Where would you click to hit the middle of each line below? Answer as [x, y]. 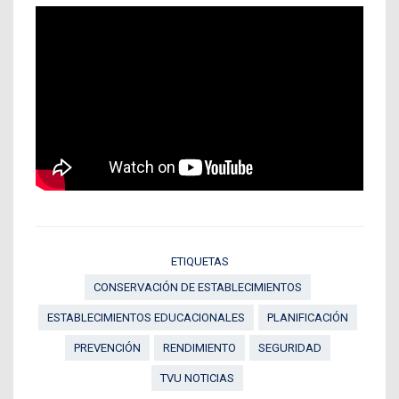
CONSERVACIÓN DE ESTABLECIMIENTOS [197, 288]
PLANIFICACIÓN [307, 318]
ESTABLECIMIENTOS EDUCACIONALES [146, 318]
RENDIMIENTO [199, 348]
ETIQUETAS [199, 262]
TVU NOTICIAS [197, 379]
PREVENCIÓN [107, 348]
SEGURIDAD [289, 348]
